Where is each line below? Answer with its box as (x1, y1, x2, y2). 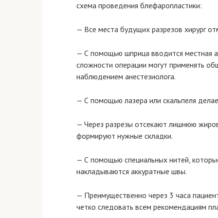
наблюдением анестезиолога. (76, 72, 176, 81)
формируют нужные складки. (76, 131, 173, 141)
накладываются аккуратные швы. (76, 166, 187, 176)
